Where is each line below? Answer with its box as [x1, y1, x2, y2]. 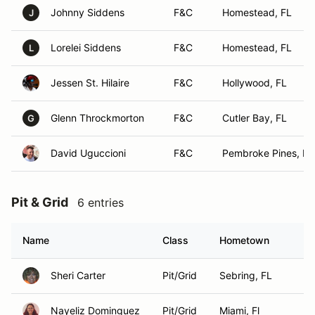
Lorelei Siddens [51, 41, 121, 53]
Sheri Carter [51, 269, 105, 281]
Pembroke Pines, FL [222, 147, 314, 159]
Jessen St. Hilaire [51, 77, 129, 89]
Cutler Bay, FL [222, 112, 287, 124]
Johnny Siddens [51, 6, 124, 18]
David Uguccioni [51, 147, 126, 159]
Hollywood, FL [222, 77, 287, 89]
